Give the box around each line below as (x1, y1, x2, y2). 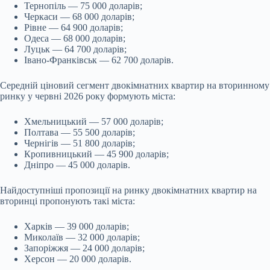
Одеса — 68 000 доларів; (24, 33, 125, 44)
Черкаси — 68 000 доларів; (24, 11, 134, 22)
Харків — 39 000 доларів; (24, 221, 129, 232)
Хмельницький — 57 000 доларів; (24, 116, 163, 127)
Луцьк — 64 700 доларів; (24, 44, 127, 55)
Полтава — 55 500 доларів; (24, 127, 135, 138)
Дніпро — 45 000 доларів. (24, 160, 130, 171)
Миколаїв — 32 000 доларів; (24, 232, 140, 243)
